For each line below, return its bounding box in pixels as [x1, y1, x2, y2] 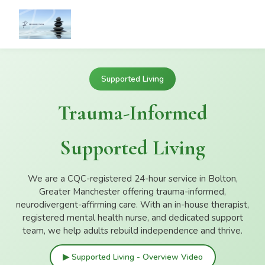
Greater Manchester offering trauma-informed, [39, 186, 226, 198]
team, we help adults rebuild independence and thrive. [22, 225, 243, 237]
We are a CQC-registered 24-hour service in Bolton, [27, 173, 238, 185]
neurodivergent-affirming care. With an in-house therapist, [16, 199, 249, 211]
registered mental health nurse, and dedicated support [22, 212, 243, 224]
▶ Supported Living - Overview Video [62, 251, 203, 263]
